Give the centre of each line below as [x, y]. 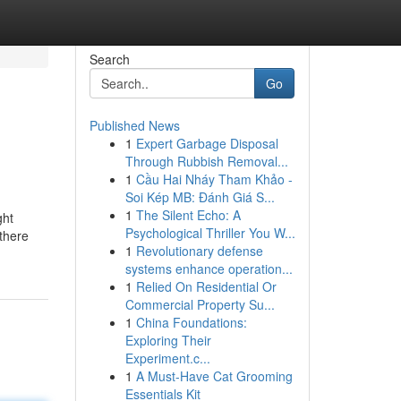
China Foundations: [191, 322]
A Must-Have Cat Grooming [214, 376]
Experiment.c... [167, 358]
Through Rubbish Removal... [206, 161]
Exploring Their [168, 340]
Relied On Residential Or [206, 286]
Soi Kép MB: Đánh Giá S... [200, 197]
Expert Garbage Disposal [207, 143]
